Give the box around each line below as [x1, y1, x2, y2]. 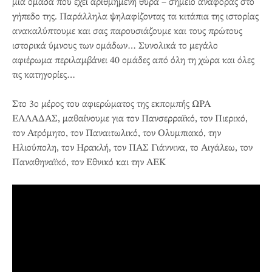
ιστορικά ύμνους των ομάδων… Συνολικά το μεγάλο [12, 41, 218, 51]
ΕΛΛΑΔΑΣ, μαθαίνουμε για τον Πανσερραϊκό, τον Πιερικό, [12, 114, 248, 124]
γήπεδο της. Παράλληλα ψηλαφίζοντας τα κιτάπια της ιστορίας [12, 12, 259, 22]
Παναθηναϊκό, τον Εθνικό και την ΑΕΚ [12, 157, 166, 168]
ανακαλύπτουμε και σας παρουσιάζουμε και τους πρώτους [12, 26, 242, 36]
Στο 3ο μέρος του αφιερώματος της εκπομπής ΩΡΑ [12, 99, 211, 109]
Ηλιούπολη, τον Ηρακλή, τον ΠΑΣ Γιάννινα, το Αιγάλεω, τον [12, 143, 253, 153]
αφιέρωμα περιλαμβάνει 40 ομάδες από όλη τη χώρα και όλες [12, 55, 254, 66]
